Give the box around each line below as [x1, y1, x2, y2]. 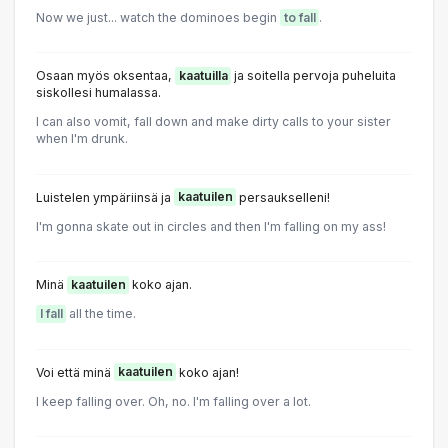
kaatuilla [178, 68, 228, 84]
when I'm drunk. [36, 131, 128, 147]
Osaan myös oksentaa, [36, 68, 175, 84]
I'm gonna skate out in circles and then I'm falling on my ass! [36, 218, 386, 234]
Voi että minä [36, 364, 114, 380]
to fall [283, 9, 316, 25]
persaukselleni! [236, 189, 330, 205]
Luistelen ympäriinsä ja [36, 189, 174, 205]
